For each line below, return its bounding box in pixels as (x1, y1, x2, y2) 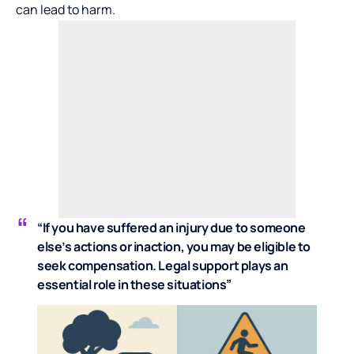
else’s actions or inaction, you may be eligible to (37, 238, 311, 255)
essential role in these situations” (37, 276, 232, 293)
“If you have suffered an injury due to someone (37, 219, 306, 236)
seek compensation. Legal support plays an (37, 257, 288, 274)
